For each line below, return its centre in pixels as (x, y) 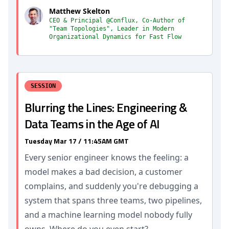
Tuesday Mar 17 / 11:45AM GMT (77, 141)
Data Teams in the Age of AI (92, 124)
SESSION (43, 86)
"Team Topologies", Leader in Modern (112, 29)
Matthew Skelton (79, 11)
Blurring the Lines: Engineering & (106, 107)
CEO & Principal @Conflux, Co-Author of (117, 20)
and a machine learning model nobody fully (108, 215)
